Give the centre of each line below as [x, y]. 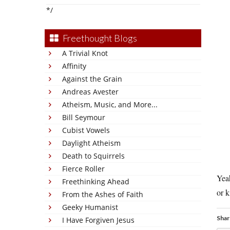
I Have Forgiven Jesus [98, 220]
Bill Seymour [84, 117]
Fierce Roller [83, 169]
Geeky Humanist [90, 207]
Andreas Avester [90, 92]
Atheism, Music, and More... [110, 104]
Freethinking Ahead [96, 181]
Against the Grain [92, 79]
